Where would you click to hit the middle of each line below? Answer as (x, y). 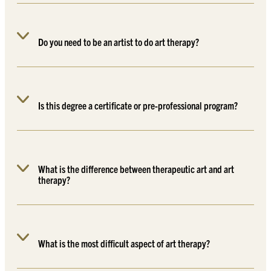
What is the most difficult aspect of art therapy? (124, 243)
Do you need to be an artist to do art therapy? (119, 41)
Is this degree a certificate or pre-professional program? (138, 105)
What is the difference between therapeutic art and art (136, 168)
